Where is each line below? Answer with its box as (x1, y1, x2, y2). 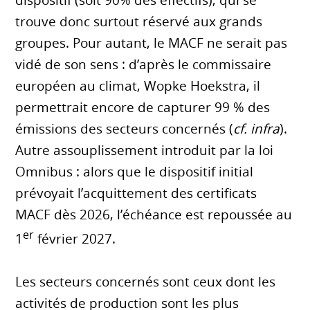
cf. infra (233, 120, 280, 138)
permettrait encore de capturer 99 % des (15, 98, 271, 117)
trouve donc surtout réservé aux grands (15, 12, 263, 31)
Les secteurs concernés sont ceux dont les (15, 272, 276, 291)
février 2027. (34, 230, 116, 248)
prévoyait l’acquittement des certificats (15, 184, 257, 203)
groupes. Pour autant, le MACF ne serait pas (15, 34, 288, 53)
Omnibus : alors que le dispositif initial (15, 163, 254, 181)
